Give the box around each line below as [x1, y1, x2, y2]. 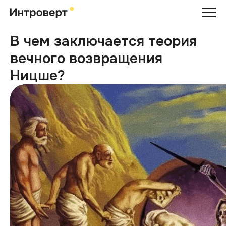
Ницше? [10, 67, 65, 85]
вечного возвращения [10, 49, 162, 68]
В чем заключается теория [10, 32, 197, 50]
